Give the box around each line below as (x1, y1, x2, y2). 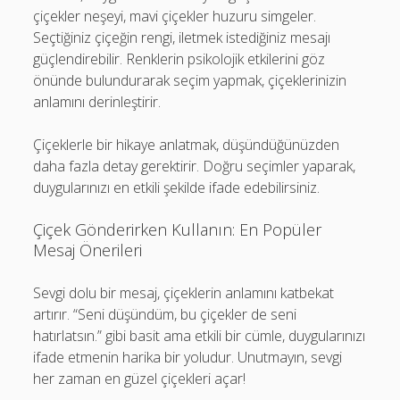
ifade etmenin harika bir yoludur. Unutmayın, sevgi (33, 347, 343, 367)
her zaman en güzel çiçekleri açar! (33, 369, 246, 388)
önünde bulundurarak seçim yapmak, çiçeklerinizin (33, 71, 347, 90)
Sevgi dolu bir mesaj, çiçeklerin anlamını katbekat (33, 283, 335, 303)
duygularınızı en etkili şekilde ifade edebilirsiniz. (33, 178, 321, 197)
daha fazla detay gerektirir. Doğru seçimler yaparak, (33, 156, 356, 176)
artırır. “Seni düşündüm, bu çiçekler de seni (33, 304, 297, 324)
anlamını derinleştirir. (33, 92, 162, 112)
